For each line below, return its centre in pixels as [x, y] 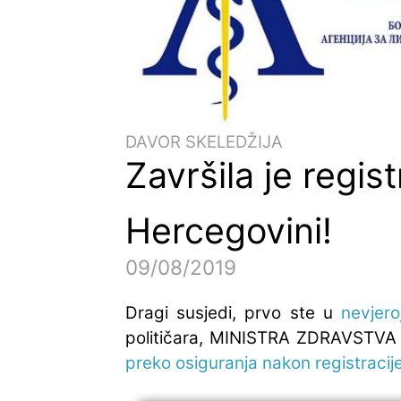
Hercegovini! [229, 230]
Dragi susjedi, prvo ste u [233, 312]
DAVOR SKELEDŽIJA [204, 141]
